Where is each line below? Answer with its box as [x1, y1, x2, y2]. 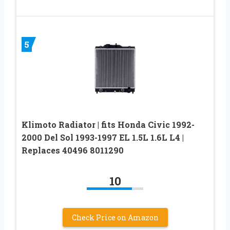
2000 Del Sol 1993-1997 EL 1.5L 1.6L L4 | [22, 132, 184, 143]
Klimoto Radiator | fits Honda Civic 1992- [22, 119, 195, 130]
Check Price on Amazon [71, 213, 159, 223]
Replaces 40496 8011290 [22, 145, 124, 156]
